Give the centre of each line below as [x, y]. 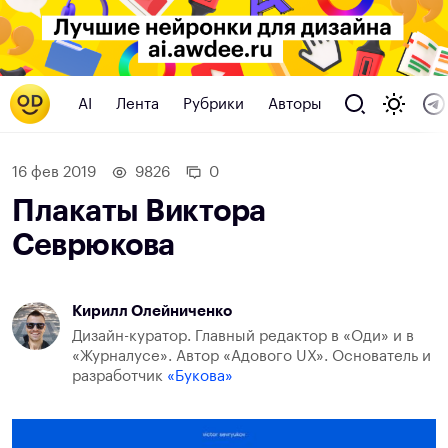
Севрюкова [93, 245]
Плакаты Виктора [139, 211]
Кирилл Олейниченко [152, 312]
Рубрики [213, 104]
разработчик [119, 377]
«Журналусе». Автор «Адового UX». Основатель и [251, 357]
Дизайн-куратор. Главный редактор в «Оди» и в [243, 337]
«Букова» [200, 377]
